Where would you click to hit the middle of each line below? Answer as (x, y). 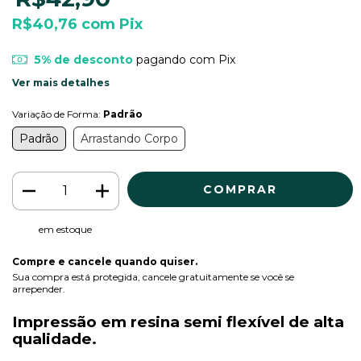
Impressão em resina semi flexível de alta (178, 322)
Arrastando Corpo (129, 139)
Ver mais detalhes (61, 83)
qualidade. (54, 338)
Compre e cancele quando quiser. (105, 261)
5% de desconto (83, 59)
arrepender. (39, 288)
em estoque (66, 229)
